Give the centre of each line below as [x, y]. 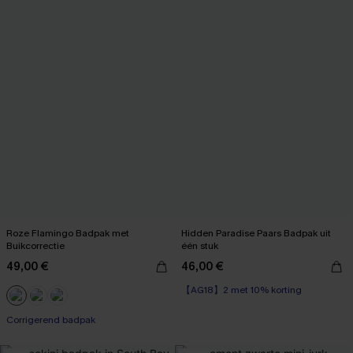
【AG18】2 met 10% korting [242, 290]
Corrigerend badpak [51, 320]
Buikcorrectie [35, 246]
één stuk [200, 246]
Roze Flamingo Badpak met [68, 233]
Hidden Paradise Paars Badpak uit [256, 233]
